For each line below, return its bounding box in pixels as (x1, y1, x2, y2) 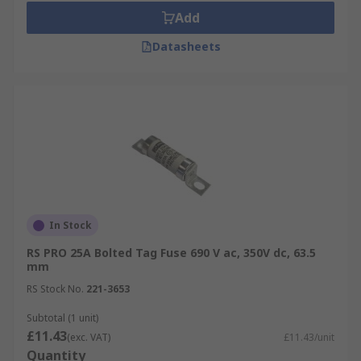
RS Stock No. (27, 282, 84, 296)
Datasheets (151, 39, 221, 54)
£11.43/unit (284, 330, 334, 344)
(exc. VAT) (67, 330, 110, 344)
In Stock (49, 218, 92, 232)
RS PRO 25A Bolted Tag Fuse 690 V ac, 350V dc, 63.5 (27, 245, 316, 260)
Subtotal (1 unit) (27, 311, 98, 325)
